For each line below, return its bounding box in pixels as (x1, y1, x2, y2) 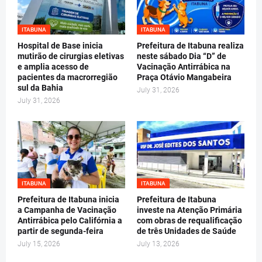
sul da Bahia (18, 83, 63, 93)
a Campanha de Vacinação (18, 205, 116, 215)
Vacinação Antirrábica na (137, 62, 230, 72)
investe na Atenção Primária (137, 205, 242, 215)
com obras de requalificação (137, 216, 242, 226)
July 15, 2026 (18, 240, 60, 249)
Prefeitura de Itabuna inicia (18, 195, 119, 205)
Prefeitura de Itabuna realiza (137, 41, 244, 51)
